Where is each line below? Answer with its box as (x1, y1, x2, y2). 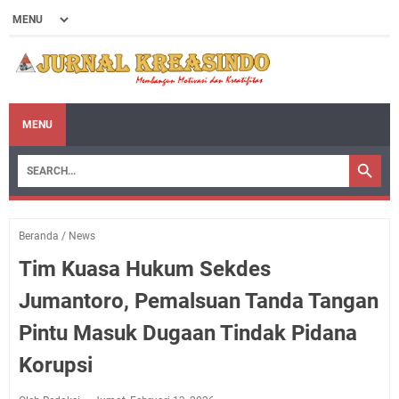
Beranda (19, 229, 59, 242)
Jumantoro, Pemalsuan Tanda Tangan (19, 288, 379, 313)
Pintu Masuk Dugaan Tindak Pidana (19, 320, 357, 346)
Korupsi (19, 352, 93, 378)
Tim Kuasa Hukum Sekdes (19, 256, 271, 281)
